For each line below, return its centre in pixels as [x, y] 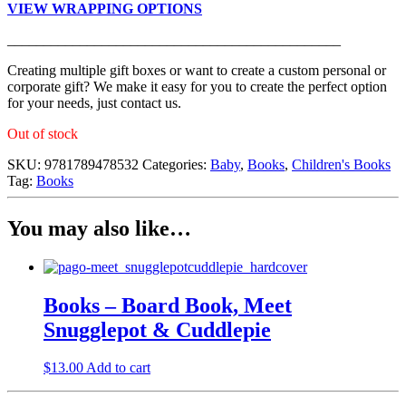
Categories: [176, 164]
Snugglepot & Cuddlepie [157, 329]
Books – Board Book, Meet [168, 305]
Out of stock [43, 133]
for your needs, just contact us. [94, 102]
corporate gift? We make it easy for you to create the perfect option [197, 86]
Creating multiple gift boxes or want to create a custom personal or [197, 70]
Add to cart [118, 368]
